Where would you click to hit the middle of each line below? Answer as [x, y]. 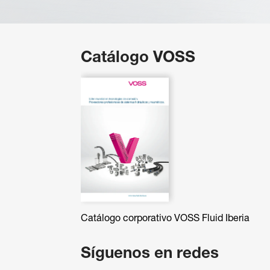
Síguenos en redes [150, 254]
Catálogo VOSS [138, 58]
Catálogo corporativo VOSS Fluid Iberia [165, 218]
